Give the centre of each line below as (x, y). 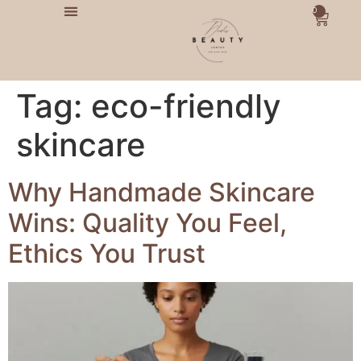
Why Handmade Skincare (162, 192)
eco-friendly (186, 106)
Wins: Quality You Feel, (147, 223)
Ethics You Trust (107, 253)
